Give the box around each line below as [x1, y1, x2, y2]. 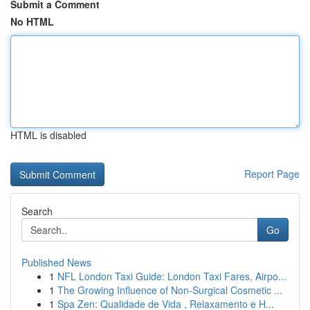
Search [21, 204, 53, 218]
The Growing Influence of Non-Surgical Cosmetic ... [57, 283, 282, 297]
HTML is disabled [10, 128, 86, 142]
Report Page [244, 167, 300, 181]
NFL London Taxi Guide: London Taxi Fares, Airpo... [57, 269, 286, 283]
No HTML [10, 15, 54, 28]
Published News [21, 255, 91, 269]
